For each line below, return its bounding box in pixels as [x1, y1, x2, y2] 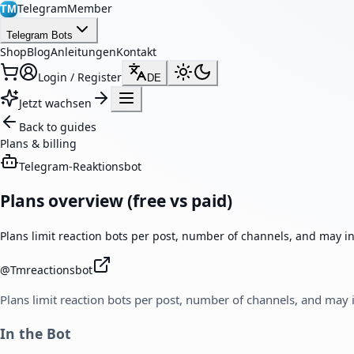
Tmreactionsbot [10, 262, 92, 277]
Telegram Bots [6, 29, 73, 41]
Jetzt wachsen [19, 96, 92, 111]
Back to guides [19, 119, 96, 134]
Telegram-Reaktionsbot [19, 159, 141, 174]
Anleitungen [51, 44, 116, 59]
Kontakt [116, 44, 156, 59]
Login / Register [38, 70, 122, 85]
